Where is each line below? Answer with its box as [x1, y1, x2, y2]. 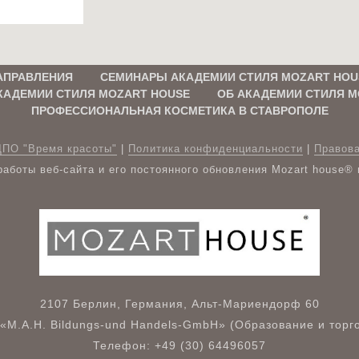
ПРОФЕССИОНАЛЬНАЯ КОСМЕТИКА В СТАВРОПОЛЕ [30, 103, 329, 117]
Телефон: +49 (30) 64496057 [93, 338, 266, 352]
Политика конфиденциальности [128, 142, 303, 155]
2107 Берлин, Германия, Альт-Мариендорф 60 [39, 296, 320, 310]
